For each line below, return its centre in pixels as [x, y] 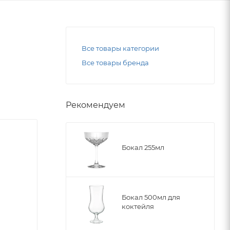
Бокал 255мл [143, 147]
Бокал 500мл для [151, 197]
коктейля [138, 206]
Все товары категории [120, 48]
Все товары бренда [115, 62]
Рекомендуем [95, 105]
